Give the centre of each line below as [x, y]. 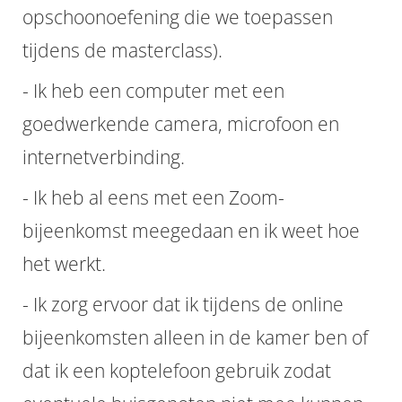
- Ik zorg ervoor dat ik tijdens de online [183, 304]
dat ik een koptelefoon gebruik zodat [177, 371]
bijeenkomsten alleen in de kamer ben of [195, 337]
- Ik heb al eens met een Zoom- [153, 197]
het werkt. [64, 264]
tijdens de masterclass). [122, 50]
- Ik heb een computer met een [153, 91]
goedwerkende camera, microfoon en [181, 124]
